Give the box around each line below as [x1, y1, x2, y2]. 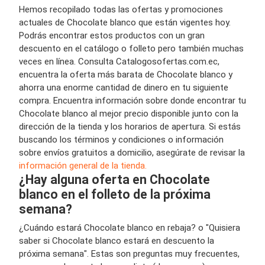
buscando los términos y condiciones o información [19, 134, 224, 145]
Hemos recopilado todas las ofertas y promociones [19, 4, 223, 15]
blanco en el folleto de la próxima [19, 187, 211, 202]
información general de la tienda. [19, 160, 147, 171]
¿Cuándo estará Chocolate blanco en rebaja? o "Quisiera [19, 222, 240, 233]
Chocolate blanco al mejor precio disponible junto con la [19, 108, 238, 119]
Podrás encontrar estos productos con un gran [19, 30, 205, 41]
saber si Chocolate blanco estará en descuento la [19, 235, 214, 246]
